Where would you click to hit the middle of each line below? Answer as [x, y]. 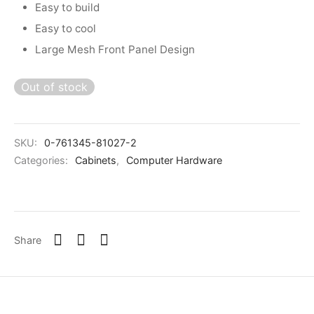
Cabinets [96, 161]
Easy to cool [66, 28]
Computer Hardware [174, 161]
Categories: [42, 161]
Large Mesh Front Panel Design [115, 49]
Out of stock [54, 87]
